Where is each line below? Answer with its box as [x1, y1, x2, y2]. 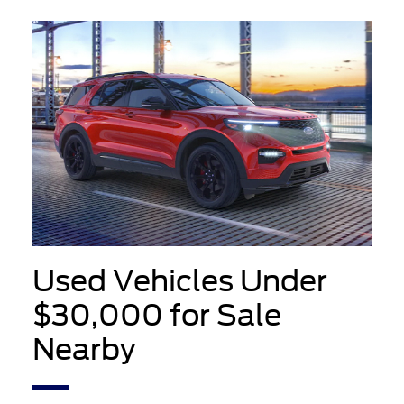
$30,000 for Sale [32, 298, 281, 334]
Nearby [32, 332, 135, 368]
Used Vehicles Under [32, 263, 327, 299]
